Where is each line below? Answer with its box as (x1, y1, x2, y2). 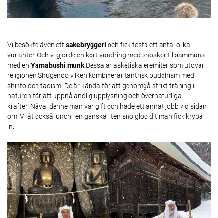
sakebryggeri (66, 40, 106, 49)
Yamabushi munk (31, 61, 84, 69)
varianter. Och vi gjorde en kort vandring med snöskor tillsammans (7, 51, 205, 59)
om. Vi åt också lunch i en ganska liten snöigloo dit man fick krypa (7, 112, 203, 120)
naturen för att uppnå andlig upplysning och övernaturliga (7, 91, 182, 100)
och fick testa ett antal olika (106, 40, 190, 49)
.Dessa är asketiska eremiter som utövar (84, 61, 204, 69)
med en (7, 61, 31, 69)
